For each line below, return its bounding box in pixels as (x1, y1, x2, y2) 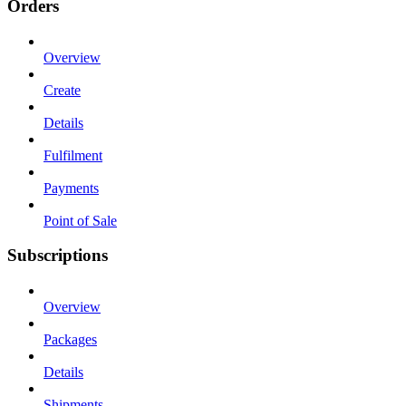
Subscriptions (7, 246, 108, 266)
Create (43, 82, 81, 98)
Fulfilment (43, 147, 102, 163)
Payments (43, 179, 99, 196)
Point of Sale (43, 212, 117, 228)
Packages (43, 332, 97, 347)
